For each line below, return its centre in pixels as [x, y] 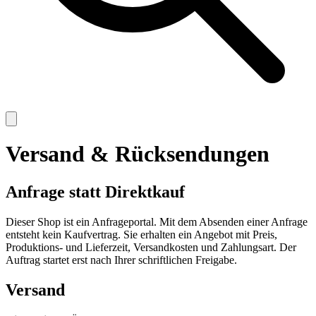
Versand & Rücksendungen [138, 154]
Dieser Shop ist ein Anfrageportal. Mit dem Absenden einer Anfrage [157, 221]
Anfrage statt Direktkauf [95, 192]
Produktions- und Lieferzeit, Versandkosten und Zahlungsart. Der [151, 247]
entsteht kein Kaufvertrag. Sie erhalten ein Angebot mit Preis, [141, 234]
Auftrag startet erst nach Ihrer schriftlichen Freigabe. [121, 260]
